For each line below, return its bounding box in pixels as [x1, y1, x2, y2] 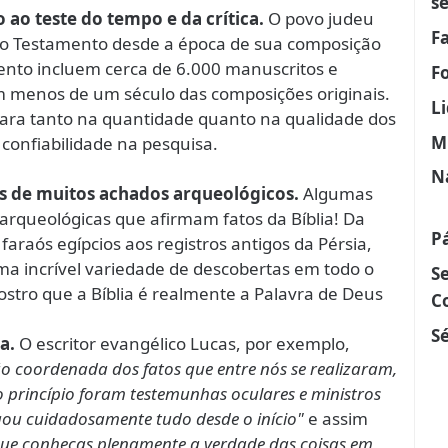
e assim [304, 407, 368, 430]
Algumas [299, 182, 373, 205]
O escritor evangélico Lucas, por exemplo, [15, 332, 350, 355]
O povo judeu [264, 7, 374, 30]
